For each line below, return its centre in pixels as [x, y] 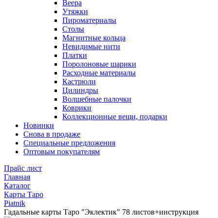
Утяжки [75, 11]
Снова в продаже [52, 134]
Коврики [77, 108]
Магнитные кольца [94, 38]
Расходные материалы [99, 73]
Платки [75, 55]
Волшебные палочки [97, 99]
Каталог [17, 186]
